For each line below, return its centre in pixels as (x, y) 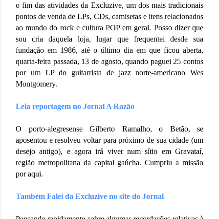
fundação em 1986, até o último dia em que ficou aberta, (109, 50)
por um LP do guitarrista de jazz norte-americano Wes (109, 73)
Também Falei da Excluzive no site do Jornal (91, 197)
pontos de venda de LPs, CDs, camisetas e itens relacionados (109, 17)
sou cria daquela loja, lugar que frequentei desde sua (109, 39)
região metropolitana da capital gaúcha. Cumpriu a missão (109, 163)
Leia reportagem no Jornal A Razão (75, 107)
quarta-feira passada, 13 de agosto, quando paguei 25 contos (109, 62)
